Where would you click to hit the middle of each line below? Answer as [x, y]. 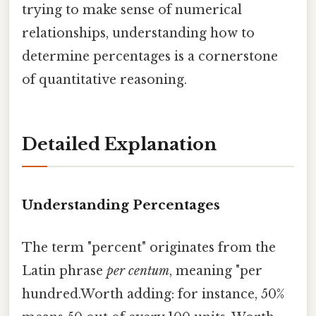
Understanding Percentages [121, 205]
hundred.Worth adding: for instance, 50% [153, 294]
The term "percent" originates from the [149, 247]
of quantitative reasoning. [104, 79]
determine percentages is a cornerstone [150, 56]
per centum [138, 271]
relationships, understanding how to [138, 33]
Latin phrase [64, 271]
